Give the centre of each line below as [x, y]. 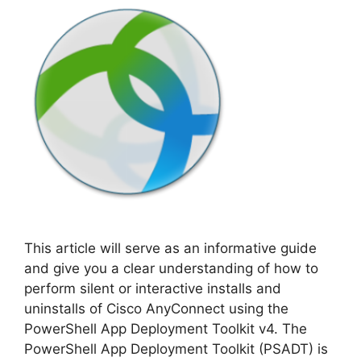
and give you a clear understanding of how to [171, 269]
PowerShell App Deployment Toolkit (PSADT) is [176, 349]
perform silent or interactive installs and [153, 289]
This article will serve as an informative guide [170, 249]
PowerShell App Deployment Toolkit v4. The [166, 329]
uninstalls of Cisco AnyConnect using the [156, 309]
